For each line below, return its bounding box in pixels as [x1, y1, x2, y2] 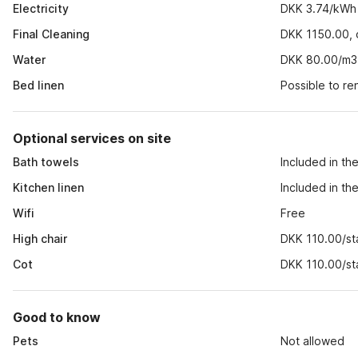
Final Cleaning [13, 27, 89, 41]
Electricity [13, 2, 69, 15]
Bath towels [13, 155, 79, 169]
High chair [13, 232, 67, 245]
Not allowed [280, 334, 345, 348]
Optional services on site [13, 130, 171, 146]
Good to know [13, 309, 101, 325]
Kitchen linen [13, 181, 84, 194]
